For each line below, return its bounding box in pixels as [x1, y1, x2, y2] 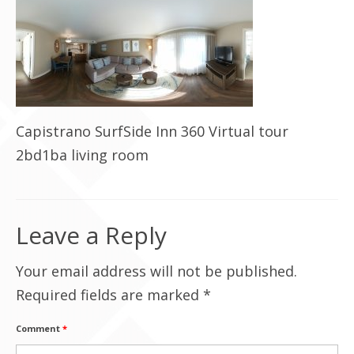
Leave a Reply [16, 219, 167, 251]
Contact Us [36, 17, 111, 36]
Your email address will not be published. [16, 262, 297, 281]
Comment [16, 322, 62, 334]
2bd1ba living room [16, 145, 149, 164]
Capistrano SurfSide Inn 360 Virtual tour [16, 122, 288, 141]
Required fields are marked [16, 285, 203, 304]
